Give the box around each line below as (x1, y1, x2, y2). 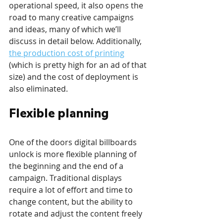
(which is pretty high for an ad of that (9, 59, 149, 71)
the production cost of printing (9, 48, 124, 59)
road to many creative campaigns (9, 12, 136, 23)
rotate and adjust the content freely (9, 208, 144, 220)
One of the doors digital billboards (9, 137, 139, 148)
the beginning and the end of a (9, 161, 125, 172)
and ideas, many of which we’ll (9, 24, 123, 35)
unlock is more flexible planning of (9, 149, 138, 160)
